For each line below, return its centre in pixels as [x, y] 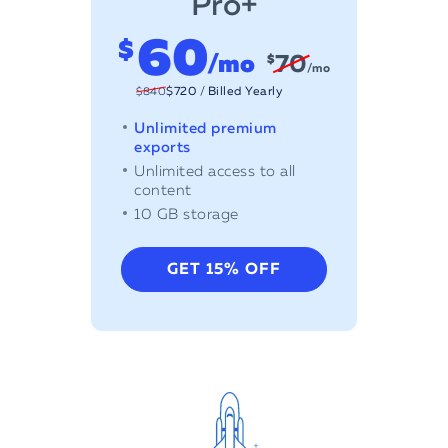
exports [162, 148]
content [163, 191]
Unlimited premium [205, 129]
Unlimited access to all [215, 172]
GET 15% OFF [224, 269]
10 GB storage [186, 215]
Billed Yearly [244, 92]
